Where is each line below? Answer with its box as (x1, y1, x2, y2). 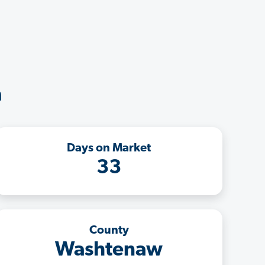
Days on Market (67, 142, 151, 154)
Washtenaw (55, 240, 163, 261)
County (89, 224, 129, 237)
